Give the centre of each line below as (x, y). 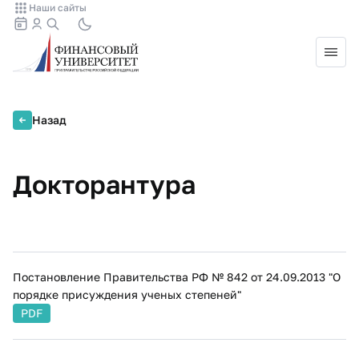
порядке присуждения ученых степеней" (127, 294)
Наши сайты (58, 8)
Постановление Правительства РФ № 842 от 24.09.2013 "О (177, 277)
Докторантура (104, 184)
